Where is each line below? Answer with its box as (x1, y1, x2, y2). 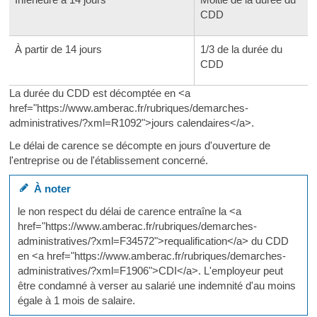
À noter (28, 183, 71, 195)
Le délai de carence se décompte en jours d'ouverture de (8, 139, 270, 151)
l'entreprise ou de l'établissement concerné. (8, 154, 208, 166)
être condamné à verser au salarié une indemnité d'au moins (17, 279, 296, 292)
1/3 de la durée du (200, 43, 282, 55)
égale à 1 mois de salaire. (17, 294, 135, 306)
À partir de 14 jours (14, 43, 102, 55)
